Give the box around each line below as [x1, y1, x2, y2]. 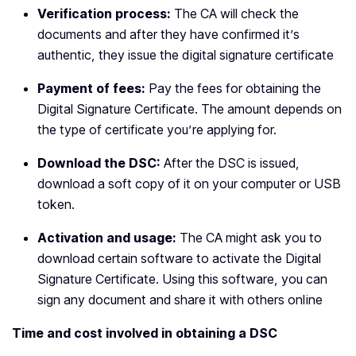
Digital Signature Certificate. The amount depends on [37, 101, 342, 118]
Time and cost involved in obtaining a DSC [12, 325, 277, 342]
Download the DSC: [37, 155, 164, 172]
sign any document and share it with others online [37, 292, 326, 308]
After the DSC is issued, [164, 155, 300, 172]
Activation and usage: [37, 230, 180, 246]
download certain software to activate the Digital [37, 250, 321, 267]
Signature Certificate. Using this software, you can [37, 271, 327, 288]
